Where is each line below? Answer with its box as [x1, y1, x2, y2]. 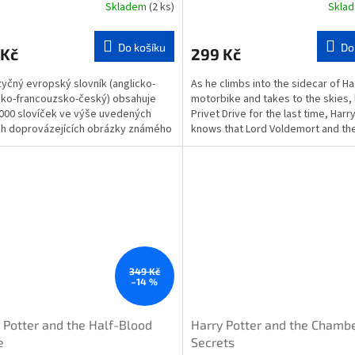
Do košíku [117, 40, 166, 54]
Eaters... [190, 136, 229, 152]
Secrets [190, 334, 235, 350]
